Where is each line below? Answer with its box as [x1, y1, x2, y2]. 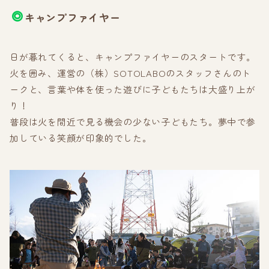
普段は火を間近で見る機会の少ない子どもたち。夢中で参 [10, 115, 256, 128]
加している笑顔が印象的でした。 [10, 131, 152, 145]
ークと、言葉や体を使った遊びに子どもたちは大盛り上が [10, 83, 256, 96]
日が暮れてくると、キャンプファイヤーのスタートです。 [10, 50, 256, 64]
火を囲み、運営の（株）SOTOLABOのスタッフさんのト [10, 67, 251, 80]
